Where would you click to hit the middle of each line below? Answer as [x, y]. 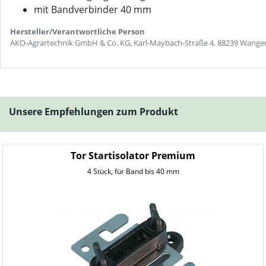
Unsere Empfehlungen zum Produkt [94, 112]
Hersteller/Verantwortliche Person [77, 31]
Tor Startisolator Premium [133, 156]
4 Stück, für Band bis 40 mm [133, 171]
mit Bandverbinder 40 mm [93, 9]
